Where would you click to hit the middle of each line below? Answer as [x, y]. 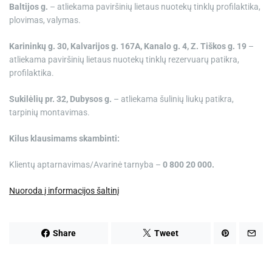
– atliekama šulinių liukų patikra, [173, 99]
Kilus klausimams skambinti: [64, 138]
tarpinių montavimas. [49, 112]
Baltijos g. [29, 7]
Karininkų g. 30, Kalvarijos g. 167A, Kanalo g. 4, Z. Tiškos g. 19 [128, 46]
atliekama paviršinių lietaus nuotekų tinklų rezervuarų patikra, [124, 59]
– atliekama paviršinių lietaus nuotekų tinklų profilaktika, [154, 7]
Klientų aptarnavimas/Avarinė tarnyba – [86, 165]
